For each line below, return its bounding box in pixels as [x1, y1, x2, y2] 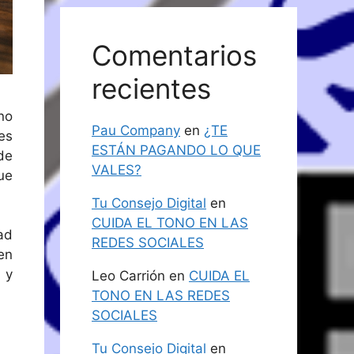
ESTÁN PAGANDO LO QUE [92, 142, 261, 158]
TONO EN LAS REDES [92, 288, 230, 303]
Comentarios [92, 39, 257, 72]
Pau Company [92, 122, 180, 138]
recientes [92, 72, 211, 105]
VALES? [92, 162, 141, 178]
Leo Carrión [92, 268, 165, 284]
